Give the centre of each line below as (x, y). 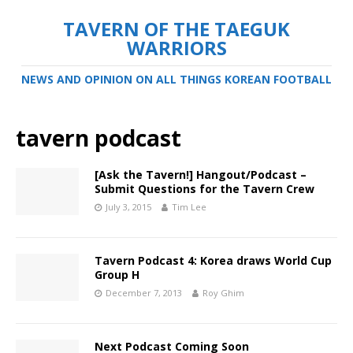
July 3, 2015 (128, 207)
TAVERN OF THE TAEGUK (176, 29)
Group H (117, 275)
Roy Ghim (223, 293)
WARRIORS (176, 48)
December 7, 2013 (144, 293)
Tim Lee (189, 207)
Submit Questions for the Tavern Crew (204, 189)
